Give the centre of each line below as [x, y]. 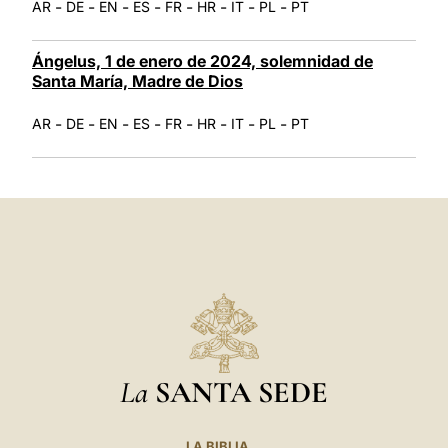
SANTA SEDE [241, 392]
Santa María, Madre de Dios [137, 80]
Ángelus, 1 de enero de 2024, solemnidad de [202, 60]
